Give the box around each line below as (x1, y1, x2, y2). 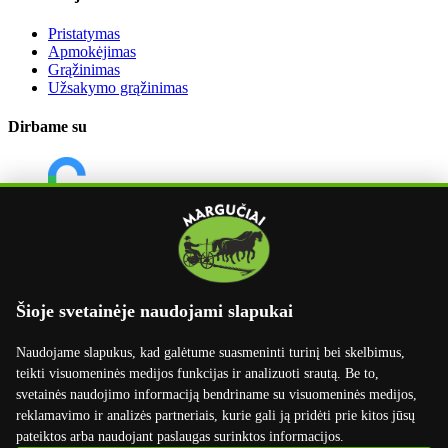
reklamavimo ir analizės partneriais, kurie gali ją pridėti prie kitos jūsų (16, 408, 415, 423)
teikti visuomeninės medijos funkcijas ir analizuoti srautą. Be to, (16, 366, 379, 381)
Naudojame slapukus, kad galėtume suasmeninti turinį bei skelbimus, (16, 345, 405, 360)
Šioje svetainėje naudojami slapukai (16, 301, 293, 321)
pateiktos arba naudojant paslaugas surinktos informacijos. (16, 429, 344, 444)
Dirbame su (8, 118, 87, 136)
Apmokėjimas (48, 42, 136, 60)
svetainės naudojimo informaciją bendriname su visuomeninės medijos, (16, 387, 417, 402)
